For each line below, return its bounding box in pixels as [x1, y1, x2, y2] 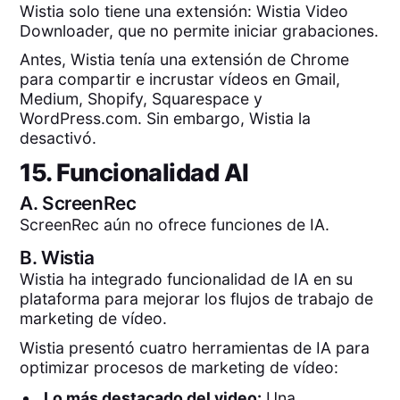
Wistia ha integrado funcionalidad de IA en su [20, 270, 354, 289]
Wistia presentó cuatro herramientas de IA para [20, 337, 371, 357]
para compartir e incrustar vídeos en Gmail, [20, 70, 341, 89]
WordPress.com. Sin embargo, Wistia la [20, 109, 312, 129]
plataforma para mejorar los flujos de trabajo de [20, 289, 374, 309]
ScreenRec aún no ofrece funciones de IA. [20, 214, 330, 234]
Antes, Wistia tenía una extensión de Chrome [20, 50, 350, 70]
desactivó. [20, 129, 97, 148]
